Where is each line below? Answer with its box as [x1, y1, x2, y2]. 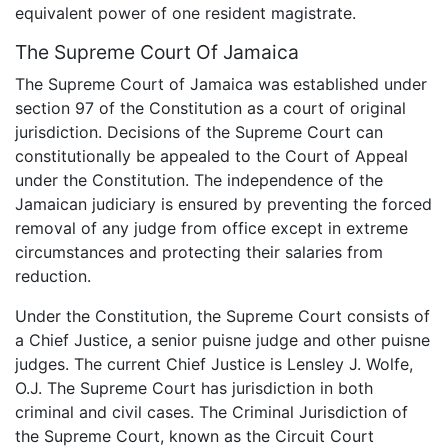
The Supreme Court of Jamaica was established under [15, 73, 427, 94]
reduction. [15, 265, 91, 286]
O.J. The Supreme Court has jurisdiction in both [15, 377, 373, 398]
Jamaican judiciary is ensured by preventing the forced [15, 193, 432, 214]
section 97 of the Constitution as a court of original [15, 97, 406, 118]
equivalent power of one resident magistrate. [15, 3, 356, 24]
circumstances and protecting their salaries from [15, 241, 383, 262]
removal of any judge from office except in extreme [15, 217, 408, 238]
